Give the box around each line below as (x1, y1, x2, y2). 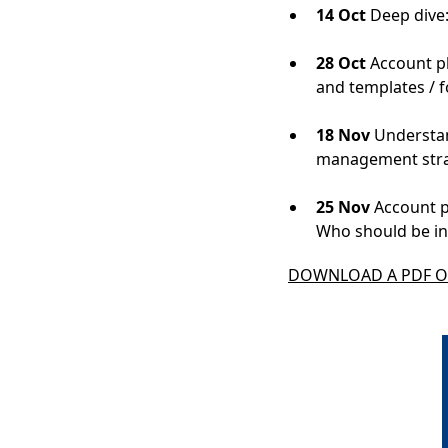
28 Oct (316, 52, 366, 74)
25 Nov (316, 196, 370, 218)
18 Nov (316, 124, 370, 146)
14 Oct (316, 4, 366, 26)
